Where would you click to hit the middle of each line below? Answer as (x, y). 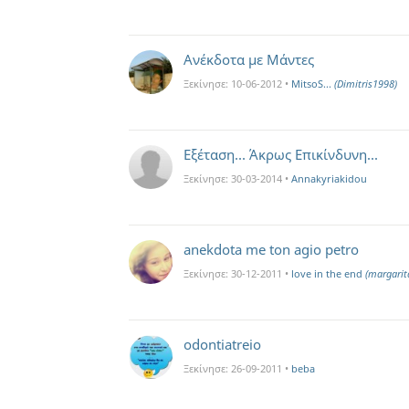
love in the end (328, 273)
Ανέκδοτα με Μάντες (249, 59)
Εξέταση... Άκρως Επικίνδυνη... (281, 154)
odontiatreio (222, 344)
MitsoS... (313, 84)
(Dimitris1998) (366, 84)
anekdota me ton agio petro (271, 249)
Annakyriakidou (329, 178)
